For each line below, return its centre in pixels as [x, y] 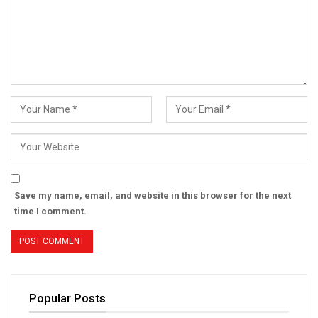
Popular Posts [67, 298]
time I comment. [50, 211]
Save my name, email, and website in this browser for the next [153, 195]
